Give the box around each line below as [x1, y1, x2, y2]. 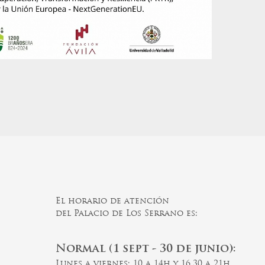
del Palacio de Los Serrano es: [55, 210, 198, 218]
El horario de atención [55, 198, 169, 206]
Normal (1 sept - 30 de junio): [55, 243, 236, 255]
